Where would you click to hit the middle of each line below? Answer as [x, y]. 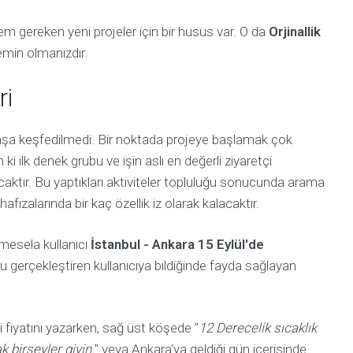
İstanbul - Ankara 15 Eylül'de [177, 244]
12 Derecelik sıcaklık [258, 328]
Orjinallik [295, 32]
